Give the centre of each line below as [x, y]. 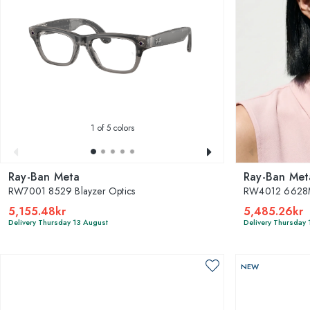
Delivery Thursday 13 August [58, 222]
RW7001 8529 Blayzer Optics [72, 191]
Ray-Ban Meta [44, 176]
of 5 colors [114, 128]
